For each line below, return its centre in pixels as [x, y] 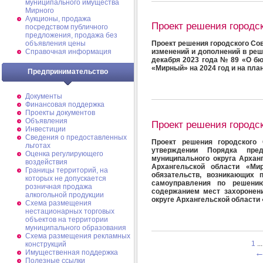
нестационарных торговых [70, 211]
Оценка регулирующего [64, 154]
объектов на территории [67, 220]
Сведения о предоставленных [76, 137]
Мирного [40, 11]
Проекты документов [60, 113]
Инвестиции [45, 129]
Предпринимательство [68, 72]
